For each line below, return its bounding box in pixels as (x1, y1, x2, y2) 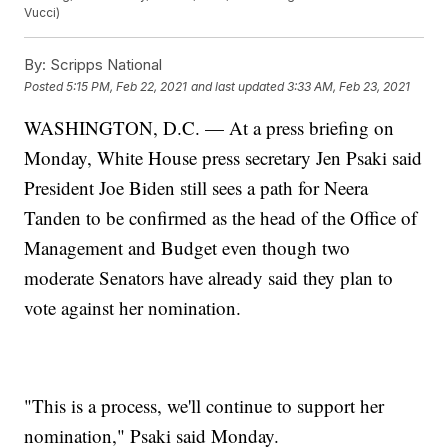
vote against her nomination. (24, 295, 242, 321)
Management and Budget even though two (24, 235, 351, 261)
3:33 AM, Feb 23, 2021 (287, 78, 411, 94)
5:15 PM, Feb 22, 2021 (66, 78, 188, 94)
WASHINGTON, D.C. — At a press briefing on (24, 115, 395, 141)
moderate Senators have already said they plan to (24, 265, 394, 291)
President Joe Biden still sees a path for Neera (24, 175, 369, 201)
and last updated (191, 78, 285, 94)
